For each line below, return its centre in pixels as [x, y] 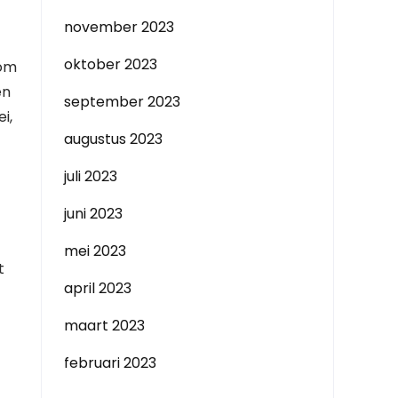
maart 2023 [104, 326]
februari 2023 [110, 363]
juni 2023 [93, 214]
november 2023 [119, 27]
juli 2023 [91, 176]
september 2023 [122, 102]
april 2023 [98, 288]
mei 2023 [95, 251]
